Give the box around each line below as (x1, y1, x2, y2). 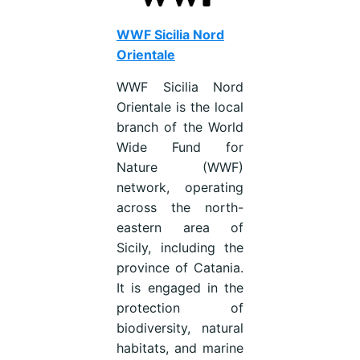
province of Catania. (116, 259, 244, 276)
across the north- (116, 198, 244, 215)
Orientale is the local (116, 98, 244, 115)
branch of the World (116, 118, 244, 135)
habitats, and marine (116, 339, 244, 356)
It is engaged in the (116, 279, 244, 296)
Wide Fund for (116, 138, 244, 155)
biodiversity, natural (116, 319, 244, 336)
